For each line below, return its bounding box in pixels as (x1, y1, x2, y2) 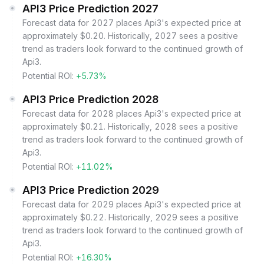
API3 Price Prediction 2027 (22, 2, 159, 15)
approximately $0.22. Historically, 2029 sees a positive (22, 212, 239, 222)
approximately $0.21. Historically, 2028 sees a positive (22, 121, 238, 131)
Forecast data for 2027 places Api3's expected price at (22, 18, 241, 28)
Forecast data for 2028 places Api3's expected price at (22, 108, 241, 118)
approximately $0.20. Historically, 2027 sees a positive (22, 31, 238, 41)
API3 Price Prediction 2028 (22, 93, 159, 105)
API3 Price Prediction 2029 (22, 184, 159, 196)
